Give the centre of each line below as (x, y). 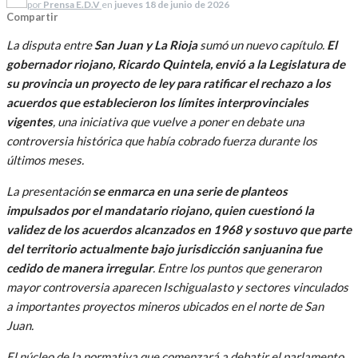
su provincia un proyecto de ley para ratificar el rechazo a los (169, 83)
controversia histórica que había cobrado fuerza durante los (162, 140)
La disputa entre (50, 44)
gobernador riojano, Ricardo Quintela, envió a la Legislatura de (176, 64)
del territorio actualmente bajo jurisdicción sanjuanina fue (164, 248)
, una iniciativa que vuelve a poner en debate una (179, 121)
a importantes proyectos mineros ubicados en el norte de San (165, 306)
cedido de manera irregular (80, 267)
